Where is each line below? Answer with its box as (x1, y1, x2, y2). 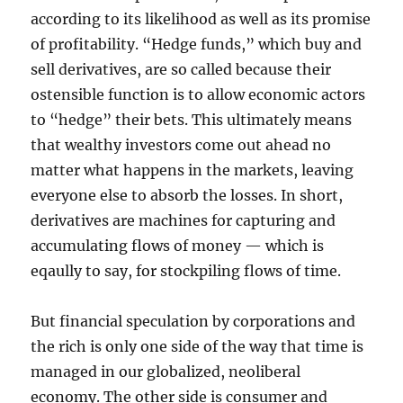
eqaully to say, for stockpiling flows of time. (31, 262, 342, 280)
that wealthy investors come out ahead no (31, 136, 332, 154)
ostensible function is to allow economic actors (31, 85, 366, 103)
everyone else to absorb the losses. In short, (31, 186, 344, 204)
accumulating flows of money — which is (31, 237, 325, 255)
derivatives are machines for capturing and (31, 211, 336, 229)
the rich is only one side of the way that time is (31, 337, 364, 355)
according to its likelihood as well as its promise (31, 10, 372, 28)
